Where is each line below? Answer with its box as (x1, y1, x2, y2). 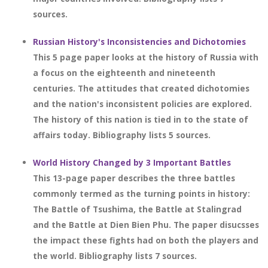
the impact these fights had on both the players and (33, 234, 258, 246)
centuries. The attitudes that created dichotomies (33, 83, 249, 94)
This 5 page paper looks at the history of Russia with (33, 51, 258, 63)
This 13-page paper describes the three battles (33, 172, 235, 184)
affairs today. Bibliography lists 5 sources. (33, 129, 211, 141)
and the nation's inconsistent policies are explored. (33, 98, 252, 109)
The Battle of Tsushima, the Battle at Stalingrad (33, 203, 242, 215)
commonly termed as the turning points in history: (33, 188, 250, 199)
